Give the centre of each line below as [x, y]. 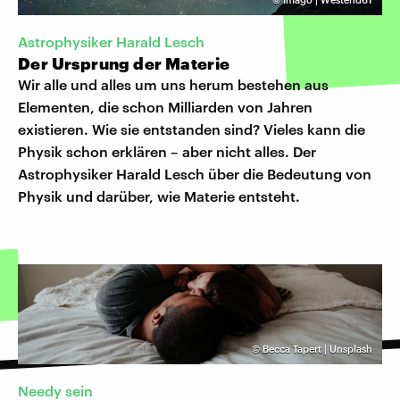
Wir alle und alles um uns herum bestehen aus [173, 84]
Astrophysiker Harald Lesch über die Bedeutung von [195, 173]
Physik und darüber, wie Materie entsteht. [159, 196]
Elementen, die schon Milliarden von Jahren [165, 106]
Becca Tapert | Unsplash [317, 348]
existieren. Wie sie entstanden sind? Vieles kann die [192, 129]
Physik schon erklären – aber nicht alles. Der [167, 151]
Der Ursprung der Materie [124, 63]
